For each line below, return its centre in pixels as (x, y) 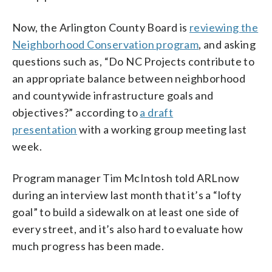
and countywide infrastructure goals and (113, 95)
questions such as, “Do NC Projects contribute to (134, 61)
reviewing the (224, 27)
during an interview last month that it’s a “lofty (127, 195)
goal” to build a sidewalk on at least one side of (126, 212)
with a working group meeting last (162, 129)
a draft (157, 112)
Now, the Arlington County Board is (101, 27)
